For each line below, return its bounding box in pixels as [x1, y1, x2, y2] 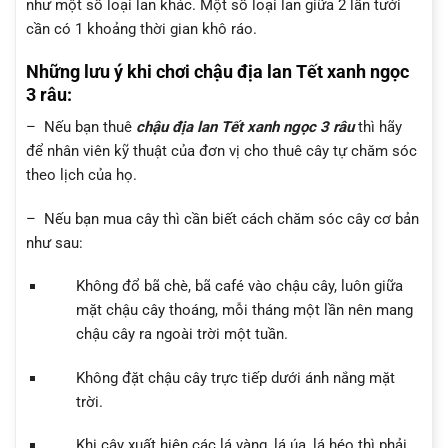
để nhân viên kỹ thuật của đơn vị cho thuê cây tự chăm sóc [26, 142, 417, 161]
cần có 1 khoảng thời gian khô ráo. [26, 19, 257, 38]
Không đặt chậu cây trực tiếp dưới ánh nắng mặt [75, 368, 395, 387]
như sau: [26, 233, 83, 252]
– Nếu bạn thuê [26, 118, 136, 137]
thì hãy [354, 118, 402, 137]
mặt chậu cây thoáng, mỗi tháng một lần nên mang [75, 301, 413, 320]
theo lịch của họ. [26, 166, 137, 185]
